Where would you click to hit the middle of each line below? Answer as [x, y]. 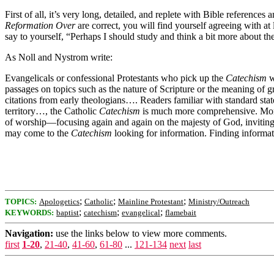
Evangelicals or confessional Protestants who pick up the [115, 78]
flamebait [181, 212]
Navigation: [29, 233]
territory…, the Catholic [52, 111]
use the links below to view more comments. [140, 233]
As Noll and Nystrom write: [59, 57]
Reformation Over [40, 25]
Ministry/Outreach [219, 201]
